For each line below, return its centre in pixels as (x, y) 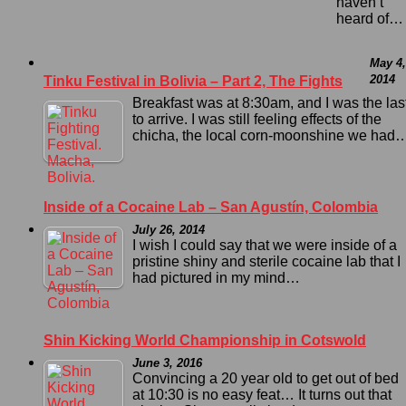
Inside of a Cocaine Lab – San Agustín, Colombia (211, 208)
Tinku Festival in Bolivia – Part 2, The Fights (193, 82)
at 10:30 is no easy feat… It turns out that (262, 395)
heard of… (370, 19)
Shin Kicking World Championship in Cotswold (205, 341)
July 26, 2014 (169, 230)
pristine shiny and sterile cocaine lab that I (266, 262)
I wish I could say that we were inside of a (265, 246)
